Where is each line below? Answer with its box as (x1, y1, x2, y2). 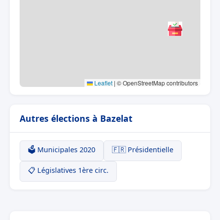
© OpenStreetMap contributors (115, 78, 198, 87)
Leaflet (93, 78, 112, 87)
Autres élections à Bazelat (20, 112, 133, 124)
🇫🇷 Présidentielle (112, 144, 173, 154)
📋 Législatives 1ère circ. (28, 165, 109, 175)
